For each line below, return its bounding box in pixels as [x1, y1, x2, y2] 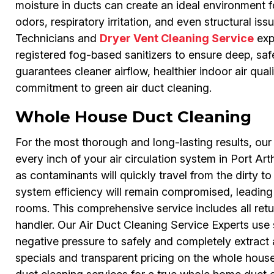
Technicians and [15, 32, 100, 45]
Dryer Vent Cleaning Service [99, 32, 254, 45]
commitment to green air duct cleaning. [15, 81, 212, 95]
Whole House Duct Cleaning [15, 107, 251, 127]
